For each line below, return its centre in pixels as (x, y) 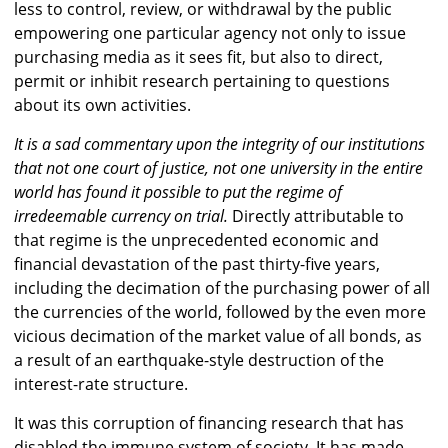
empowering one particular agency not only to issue (210, 33)
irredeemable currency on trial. (121, 216)
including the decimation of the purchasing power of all (222, 288)
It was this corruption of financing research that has (209, 423)
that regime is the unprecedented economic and (196, 240)
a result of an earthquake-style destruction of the (199, 360)
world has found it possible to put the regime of (178, 192)
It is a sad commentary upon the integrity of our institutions (219, 144)
